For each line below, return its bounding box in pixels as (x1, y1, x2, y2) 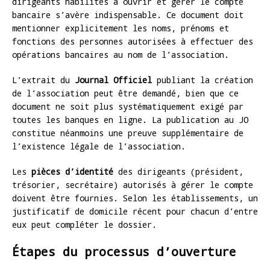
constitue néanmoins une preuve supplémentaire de (12, 127, 243, 139)
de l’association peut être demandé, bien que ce (12, 87, 239, 99)
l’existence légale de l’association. (12, 140, 186, 152)
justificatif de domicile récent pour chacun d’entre (12, 205, 258, 217)
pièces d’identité (31, 165, 113, 177)
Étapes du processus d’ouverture (12, 243, 236, 259)
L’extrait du (12, 74, 75, 86)
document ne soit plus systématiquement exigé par (12, 100, 243, 112)
